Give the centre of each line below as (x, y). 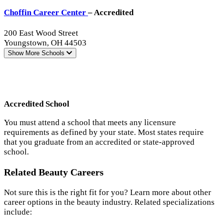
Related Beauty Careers (54, 172)
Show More (24, 53)
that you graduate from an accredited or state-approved (99, 142)
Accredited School (37, 104)
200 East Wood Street (41, 33)
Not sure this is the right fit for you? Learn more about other (108, 192)
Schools (54, 53)
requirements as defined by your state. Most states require (104, 132)
